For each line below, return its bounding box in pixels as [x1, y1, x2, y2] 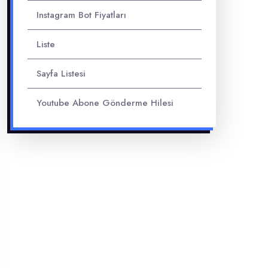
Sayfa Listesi [36, 67, 86, 80]
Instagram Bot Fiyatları [36, 8, 126, 22]
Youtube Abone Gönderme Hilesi [36, 96, 173, 109]
